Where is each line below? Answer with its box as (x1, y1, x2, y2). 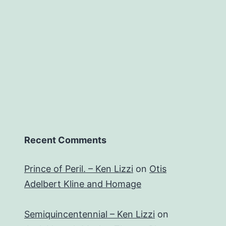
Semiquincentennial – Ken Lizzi (24, 209, 155, 220)
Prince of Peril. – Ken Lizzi (24, 163, 133, 175)
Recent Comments (24, 135, 106, 146)
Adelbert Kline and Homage (24, 179, 141, 190)
